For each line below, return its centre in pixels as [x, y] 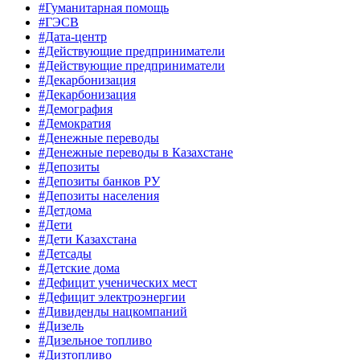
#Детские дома [79, 268]
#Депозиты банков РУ [99, 182]
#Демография [76, 109]
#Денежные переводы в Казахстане [136, 153]
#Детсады [65, 254]
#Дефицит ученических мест [118, 283]
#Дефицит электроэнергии [112, 297]
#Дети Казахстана [88, 239]
